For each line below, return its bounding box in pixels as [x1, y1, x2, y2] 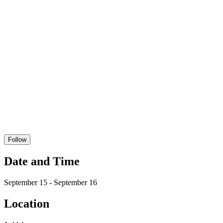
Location [4, 197, 49, 210]
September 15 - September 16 [4, 178, 97, 187]
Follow [8, 135, 26, 143]
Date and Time [4, 154, 80, 168]
